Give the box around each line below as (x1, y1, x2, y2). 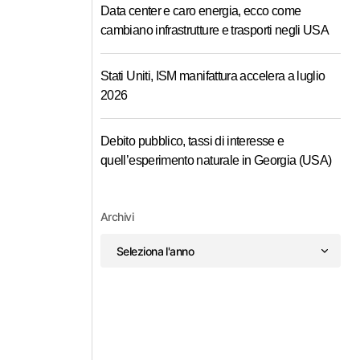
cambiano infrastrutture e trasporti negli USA (100, 23, 329, 37)
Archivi (100, 210, 134, 223)
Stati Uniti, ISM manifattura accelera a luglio (100, 69, 325, 83)
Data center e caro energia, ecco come (100, 4, 301, 18)
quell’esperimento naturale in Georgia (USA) (100, 153, 332, 167)
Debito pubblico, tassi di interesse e (100, 134, 284, 148)
